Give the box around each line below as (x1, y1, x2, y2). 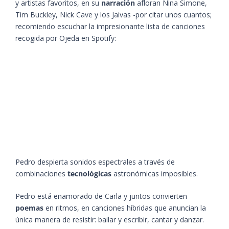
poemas (15, 203, 43, 213)
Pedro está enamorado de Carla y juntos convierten (15, 191, 187, 201)
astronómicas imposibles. (111, 169, 200, 179)
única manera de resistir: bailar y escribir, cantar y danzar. (15, 215, 206, 225)
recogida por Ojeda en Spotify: (15, 33, 116, 43)
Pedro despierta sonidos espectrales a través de (15, 157, 175, 167)
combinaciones (15, 169, 67, 179)
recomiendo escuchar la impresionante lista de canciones (15, 21, 205, 32)
